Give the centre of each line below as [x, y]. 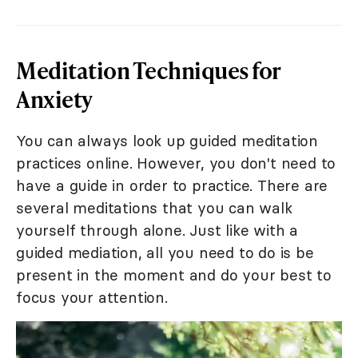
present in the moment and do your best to [174, 275]
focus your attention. [92, 298]
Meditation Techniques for [148, 70]
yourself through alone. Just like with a [157, 231]
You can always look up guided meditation [167, 141]
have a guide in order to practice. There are [172, 186]
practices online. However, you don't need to [176, 163]
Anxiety [54, 99]
